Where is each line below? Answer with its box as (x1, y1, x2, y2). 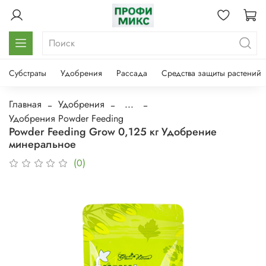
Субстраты (9, 66, 46, 79)
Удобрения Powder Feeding (9, 111, 123, 125)
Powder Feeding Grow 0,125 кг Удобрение (9, 123, 217, 140)
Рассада (116, 66, 147, 79)
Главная (9, 97, 42, 111)
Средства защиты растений (161, 66, 261, 79)
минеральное (9, 136, 76, 152)
